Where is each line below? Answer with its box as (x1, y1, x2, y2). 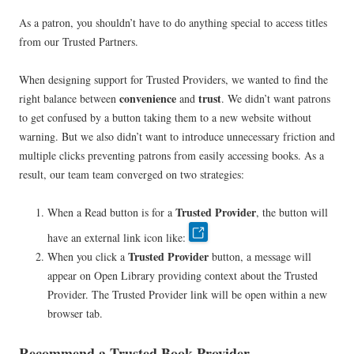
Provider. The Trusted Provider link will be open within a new (47, 287, 327, 302)
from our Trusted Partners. (19, 34, 138, 50)
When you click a (47, 249, 128, 264)
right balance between (19, 91, 119, 107)
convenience (119, 90, 176, 107)
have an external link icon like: (47, 230, 189, 245)
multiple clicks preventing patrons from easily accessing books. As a (19, 148, 324, 164)
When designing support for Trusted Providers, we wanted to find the (19, 72, 328, 88)
